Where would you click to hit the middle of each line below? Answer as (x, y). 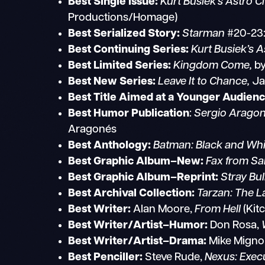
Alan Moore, (163, 209)
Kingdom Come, (213, 66)
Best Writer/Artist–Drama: (138, 241)
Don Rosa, (235, 225)
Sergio (212, 114)
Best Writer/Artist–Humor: (138, 225)
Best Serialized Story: (125, 34)
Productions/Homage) (123, 18)
